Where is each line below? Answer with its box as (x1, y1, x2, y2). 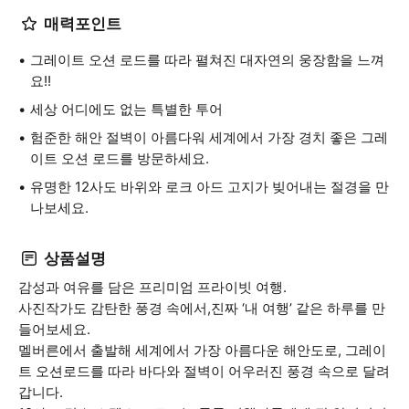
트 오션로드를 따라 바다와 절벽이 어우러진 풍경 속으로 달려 (18, 362, 390, 380)
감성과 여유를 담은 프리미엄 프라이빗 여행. (18, 278, 287, 296)
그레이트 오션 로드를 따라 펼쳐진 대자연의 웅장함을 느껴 (30, 51, 384, 68)
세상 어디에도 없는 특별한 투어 (30, 100, 223, 118)
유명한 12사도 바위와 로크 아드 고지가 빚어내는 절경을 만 (30, 178, 389, 195)
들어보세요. (18, 320, 90, 338)
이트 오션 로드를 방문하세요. (30, 150, 209, 167)
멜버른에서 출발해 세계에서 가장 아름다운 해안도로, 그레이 (18, 341, 386, 359)
